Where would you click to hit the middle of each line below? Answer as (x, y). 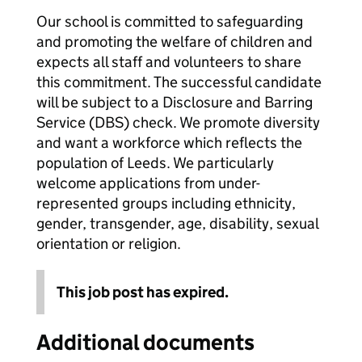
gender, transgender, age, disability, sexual (177, 223)
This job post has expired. (143, 292)
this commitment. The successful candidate (179, 82)
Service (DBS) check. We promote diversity (178, 122)
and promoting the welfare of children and (175, 42)
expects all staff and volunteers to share (169, 62)
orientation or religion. (109, 244)
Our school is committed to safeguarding (170, 21)
